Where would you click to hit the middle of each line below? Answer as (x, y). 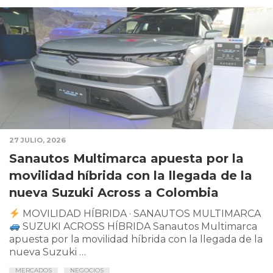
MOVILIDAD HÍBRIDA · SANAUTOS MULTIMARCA (142, 214)
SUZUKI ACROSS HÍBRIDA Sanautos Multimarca (139, 227)
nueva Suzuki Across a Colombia (114, 193)
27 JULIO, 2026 (37, 140)
